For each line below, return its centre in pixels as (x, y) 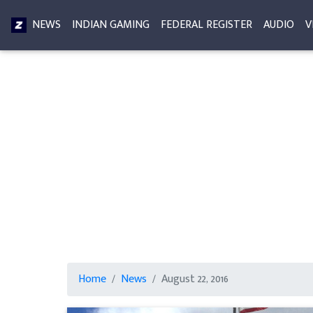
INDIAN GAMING (111, 25)
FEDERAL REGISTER (206, 25)
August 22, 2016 (195, 279)
